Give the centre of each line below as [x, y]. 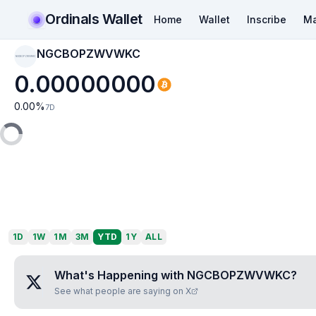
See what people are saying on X [123, 291]
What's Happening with [121, 275]
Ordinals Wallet [94, 19]
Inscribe [266, 19]
